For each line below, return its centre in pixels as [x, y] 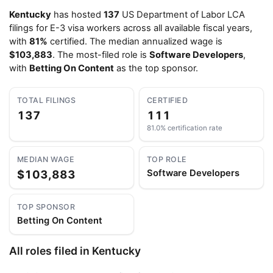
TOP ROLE [167, 159]
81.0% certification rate [185, 128]
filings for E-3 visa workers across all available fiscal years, [131, 28]
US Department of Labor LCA [182, 15]
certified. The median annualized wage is [135, 41]
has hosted [77, 15]
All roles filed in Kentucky [75, 251]
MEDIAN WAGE [46, 159]
